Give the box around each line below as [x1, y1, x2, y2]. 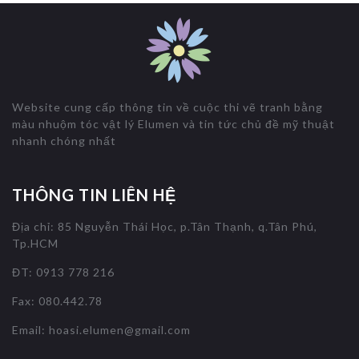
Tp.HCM [12, 236, 58, 250]
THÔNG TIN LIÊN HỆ [12, 184, 176, 204]
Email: [12, 322, 49, 337]
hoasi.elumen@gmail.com [49, 322, 191, 337]
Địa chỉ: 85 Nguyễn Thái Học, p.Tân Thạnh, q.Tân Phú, [12, 219, 317, 233]
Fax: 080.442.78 [12, 293, 103, 308]
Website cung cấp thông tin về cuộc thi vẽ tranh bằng [12, 99, 323, 114]
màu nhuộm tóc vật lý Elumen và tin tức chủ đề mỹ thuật [12, 116, 335, 131]
